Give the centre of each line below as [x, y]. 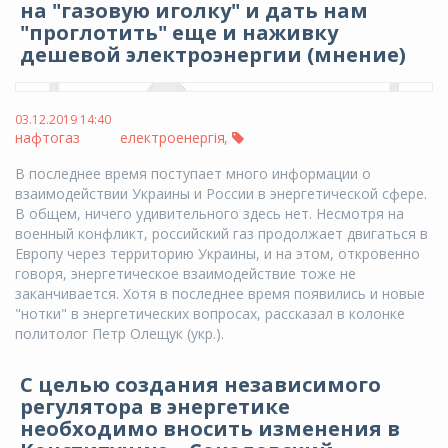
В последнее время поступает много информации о [193, 173]
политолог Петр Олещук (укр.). [119, 333]
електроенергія [172, 137]
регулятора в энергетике [155, 406]
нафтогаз [47, 137]
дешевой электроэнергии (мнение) [213, 54]
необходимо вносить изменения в [210, 428]
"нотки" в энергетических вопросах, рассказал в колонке [210, 313]
